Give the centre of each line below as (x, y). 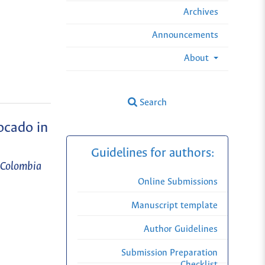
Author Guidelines (181, 230)
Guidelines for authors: (152, 154)
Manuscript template (174, 206)
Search (152, 102)
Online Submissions (178, 182)
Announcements (185, 35)
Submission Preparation (169, 253)
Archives (201, 12)
